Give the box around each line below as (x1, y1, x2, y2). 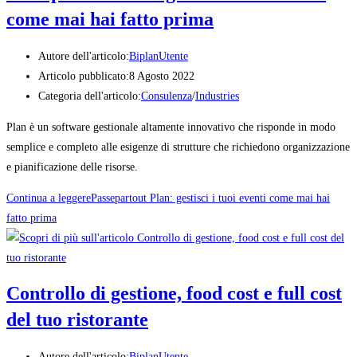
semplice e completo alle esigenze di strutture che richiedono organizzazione (6, 140, 350, 153)
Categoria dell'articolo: (38, 89, 141, 102)
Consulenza (141, 89, 192, 102)
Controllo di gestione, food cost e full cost (6, 283, 342, 304)
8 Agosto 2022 (129, 69, 194, 82)
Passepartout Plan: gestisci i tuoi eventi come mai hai (91, 191, 330, 204)
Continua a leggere (6, 191, 91, 204)
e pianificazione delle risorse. (6, 160, 138, 173)
